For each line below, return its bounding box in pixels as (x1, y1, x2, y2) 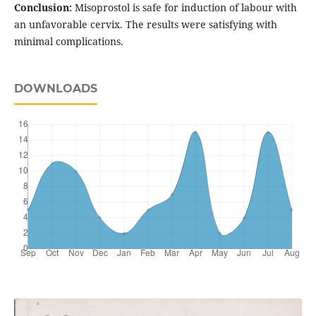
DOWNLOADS (13, 82, 97, 96)
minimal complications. (13, 35, 123, 49)
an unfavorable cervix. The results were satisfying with (13, 18, 277, 32)
